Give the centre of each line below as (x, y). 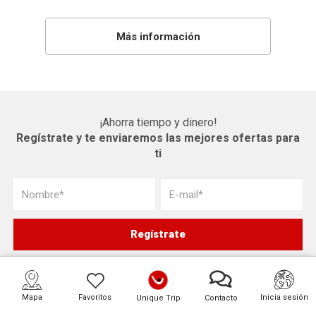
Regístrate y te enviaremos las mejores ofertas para (158, 138)
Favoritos (95, 297)
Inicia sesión (284, 297)
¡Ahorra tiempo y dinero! (158, 123)
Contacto (221, 298)
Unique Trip (158, 298)
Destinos (37, 305)
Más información (158, 37)
